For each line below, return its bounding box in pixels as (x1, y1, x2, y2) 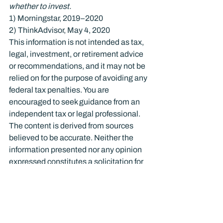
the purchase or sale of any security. (9, 169, 134, 178)
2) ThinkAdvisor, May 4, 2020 (9, 26, 110, 34)
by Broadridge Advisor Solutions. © (9, 193, 133, 202)
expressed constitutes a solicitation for (9, 157, 145, 166)
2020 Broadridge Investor (9, 205, 99, 214)
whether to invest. (9, 2, 71, 10)
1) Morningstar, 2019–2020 (9, 14, 103, 22)
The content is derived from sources (9, 121, 135, 130)
